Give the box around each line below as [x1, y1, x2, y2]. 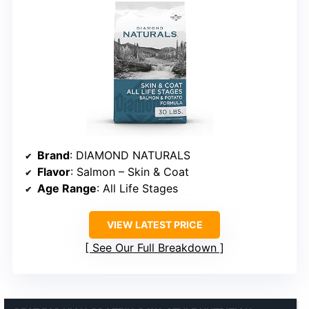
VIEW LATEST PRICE [106, 219, 203, 231]
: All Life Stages [97, 181, 178, 196]
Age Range [37, 181, 97, 196]
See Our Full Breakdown [92, 241, 217, 255]
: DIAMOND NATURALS [70, 148, 190, 163]
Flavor [37, 165, 70, 179]
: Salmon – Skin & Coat [70, 165, 189, 179]
